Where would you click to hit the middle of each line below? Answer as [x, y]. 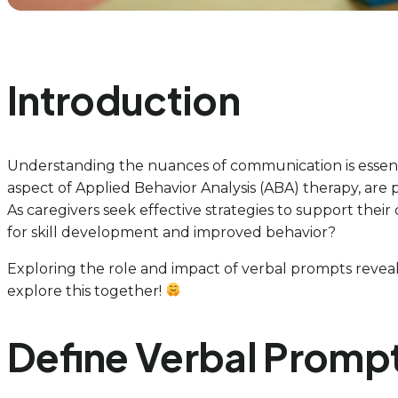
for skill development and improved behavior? [171, 232]
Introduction [124, 100]
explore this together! [86, 291]
